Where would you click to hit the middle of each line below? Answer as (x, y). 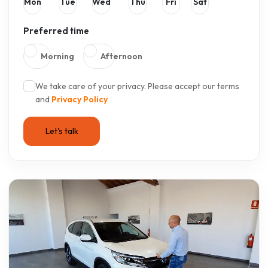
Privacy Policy (80, 100)
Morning (57, 57)
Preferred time (56, 31)
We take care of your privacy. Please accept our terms (137, 86)
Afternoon (121, 57)
